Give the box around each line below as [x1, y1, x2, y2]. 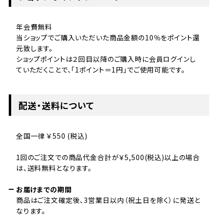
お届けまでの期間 [16, 184, 72, 195]
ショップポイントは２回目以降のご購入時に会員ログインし [16, 54, 196, 64]
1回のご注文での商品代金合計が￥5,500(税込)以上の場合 [16, 152, 200, 163]
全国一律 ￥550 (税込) [16, 131, 88, 141]
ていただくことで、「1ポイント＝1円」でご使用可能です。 [16, 65, 185, 75]
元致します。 [16, 43, 53, 54]
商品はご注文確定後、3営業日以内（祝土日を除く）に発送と [16, 195, 200, 205]
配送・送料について [18, 99, 95, 112]
